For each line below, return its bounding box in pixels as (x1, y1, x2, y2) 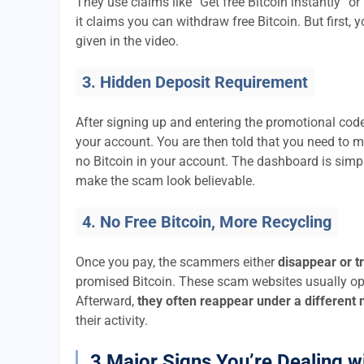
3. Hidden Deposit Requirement (82, 72, 308, 92)
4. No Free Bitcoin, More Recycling (82, 212, 331, 232)
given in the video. (76, 33, 179, 49)
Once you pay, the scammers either (76, 254, 278, 270)
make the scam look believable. (76, 173, 255, 188)
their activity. (76, 313, 148, 328)
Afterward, (76, 293, 137, 309)
